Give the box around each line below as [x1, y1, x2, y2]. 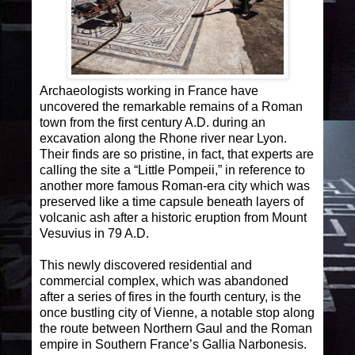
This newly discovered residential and [40, 258, 252, 273]
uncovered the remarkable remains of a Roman [40, 100, 303, 114]
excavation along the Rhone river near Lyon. [40, 132, 287, 146]
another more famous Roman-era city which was [40, 179, 310, 193]
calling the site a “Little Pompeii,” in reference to [40, 163, 305, 177]
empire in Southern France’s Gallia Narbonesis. [40, 338, 307, 352]
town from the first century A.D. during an [40, 116, 265, 130]
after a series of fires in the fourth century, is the [40, 290, 301, 304]
